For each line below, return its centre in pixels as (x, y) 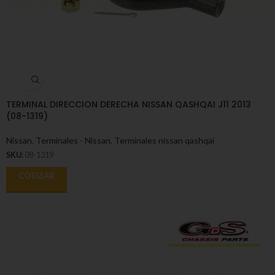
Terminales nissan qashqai (164, 141)
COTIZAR (37, 175)
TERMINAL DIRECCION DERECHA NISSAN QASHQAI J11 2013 (129, 105)
